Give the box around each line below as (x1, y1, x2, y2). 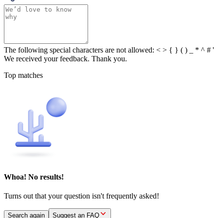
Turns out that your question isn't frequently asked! (4, 192, 159, 200)
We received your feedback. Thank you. (4, 54, 127, 63)
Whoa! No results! (4, 172, 64, 181)
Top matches (4, 71, 43, 79)
